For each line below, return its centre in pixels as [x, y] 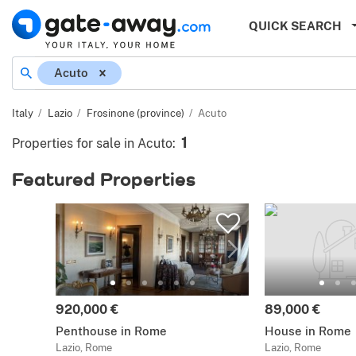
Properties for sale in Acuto [92, 143]
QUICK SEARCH [295, 26]
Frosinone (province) [135, 113]
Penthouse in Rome [111, 331]
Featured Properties [104, 179]
